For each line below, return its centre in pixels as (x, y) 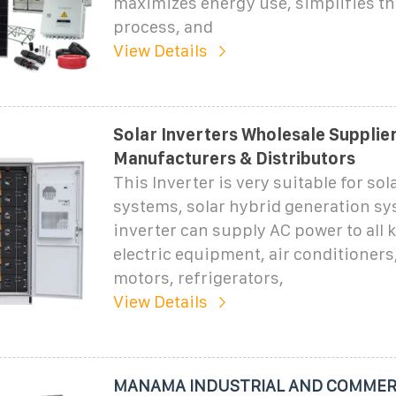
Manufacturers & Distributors (234, 158)
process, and (163, 27)
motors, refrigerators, (198, 278)
